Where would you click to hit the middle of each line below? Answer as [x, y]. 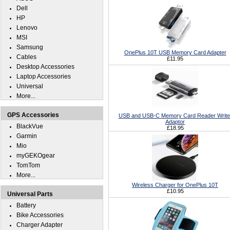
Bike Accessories [40, 215]
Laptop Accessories [44, 76]
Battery [26, 205]
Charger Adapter [40, 225]
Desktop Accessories [45, 67]
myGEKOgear [36, 156]
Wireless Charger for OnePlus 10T [175, 185]
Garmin [27, 136]
